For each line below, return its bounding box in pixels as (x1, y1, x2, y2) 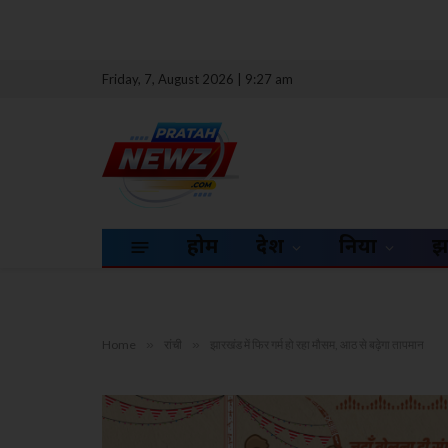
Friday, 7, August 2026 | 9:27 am (102, 70, 293, 87)
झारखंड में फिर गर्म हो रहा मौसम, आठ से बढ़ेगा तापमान (210, 337, 424, 352)
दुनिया (339, 234, 377, 261)
